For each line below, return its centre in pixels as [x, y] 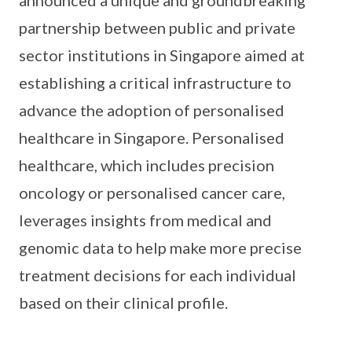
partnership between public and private [157, 28]
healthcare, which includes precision [147, 165]
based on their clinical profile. [123, 303]
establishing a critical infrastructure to [155, 83]
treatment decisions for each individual [158, 275]
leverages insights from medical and [145, 220]
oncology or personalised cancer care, [152, 193]
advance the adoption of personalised [152, 110]
